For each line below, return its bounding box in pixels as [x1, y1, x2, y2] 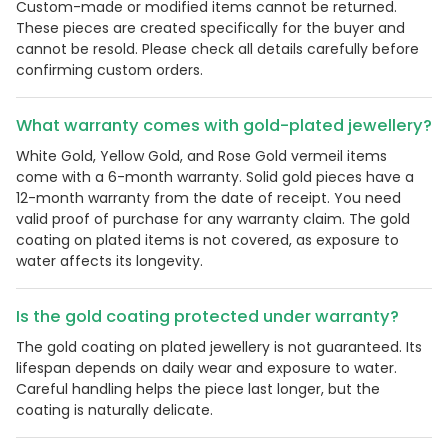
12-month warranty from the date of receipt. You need [16, 188, 401, 209]
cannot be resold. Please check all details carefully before [16, 39, 419, 60]
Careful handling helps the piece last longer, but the [16, 379, 380, 400]
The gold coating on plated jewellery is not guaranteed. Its [16, 337, 422, 358]
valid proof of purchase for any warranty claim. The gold [16, 209, 410, 230]
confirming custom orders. [16, 60, 203, 81]
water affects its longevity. [16, 251, 203, 272]
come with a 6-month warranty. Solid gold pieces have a [16, 167, 414, 188]
